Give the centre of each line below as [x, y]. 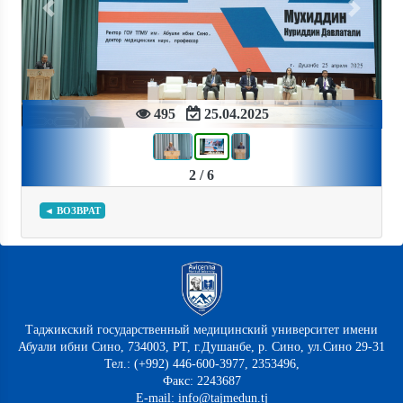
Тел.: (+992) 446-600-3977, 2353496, [201, 364]
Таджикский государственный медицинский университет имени [201, 330]
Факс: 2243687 [201, 381]
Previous [72, 17]
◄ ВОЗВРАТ [72, 211]
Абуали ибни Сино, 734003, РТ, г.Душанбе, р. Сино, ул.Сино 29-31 [201, 347]
